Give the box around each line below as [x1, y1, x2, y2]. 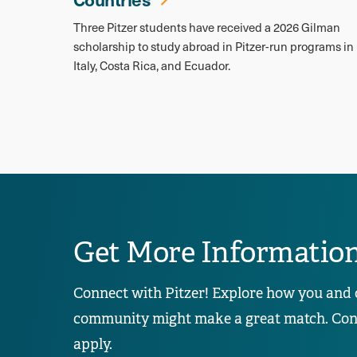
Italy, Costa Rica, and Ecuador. [73, 57, 230, 73]
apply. [73, 335, 112, 353]
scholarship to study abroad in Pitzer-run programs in [73, 37, 354, 54]
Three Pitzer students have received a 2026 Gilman [73, 18, 340, 35]
